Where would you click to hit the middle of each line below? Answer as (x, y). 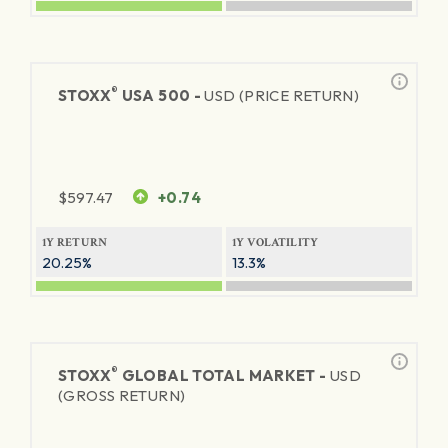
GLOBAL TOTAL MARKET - (224, 375)
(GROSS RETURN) (122, 395)
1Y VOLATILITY (275, 242)
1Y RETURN (75, 242)
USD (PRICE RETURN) (282, 95)
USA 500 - (161, 95)
